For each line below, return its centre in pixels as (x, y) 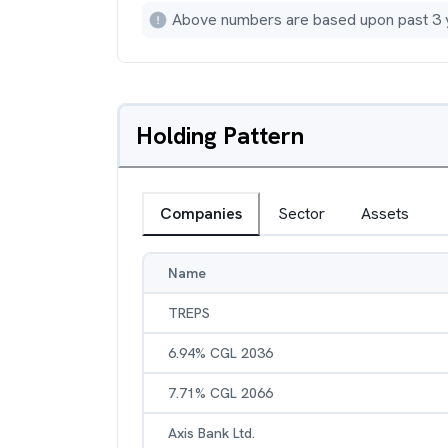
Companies (201, 213)
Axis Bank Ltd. (211, 433)
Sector (301, 213)
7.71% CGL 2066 (220, 393)
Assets (385, 213)
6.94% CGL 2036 (220, 353)
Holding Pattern (220, 135)
